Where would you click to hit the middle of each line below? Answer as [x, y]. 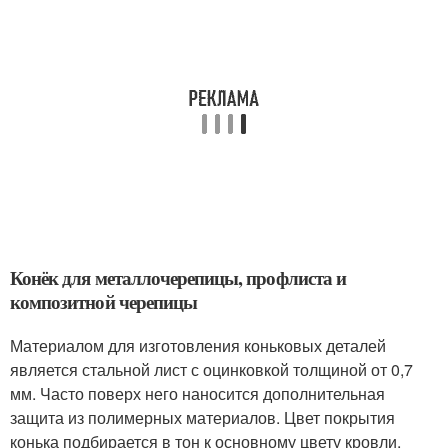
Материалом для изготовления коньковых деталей [198, 345]
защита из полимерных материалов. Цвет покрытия [202, 417]
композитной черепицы [103, 301]
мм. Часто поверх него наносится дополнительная [197, 393]
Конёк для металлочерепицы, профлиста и [178, 277]
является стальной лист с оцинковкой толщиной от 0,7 [211, 369]
